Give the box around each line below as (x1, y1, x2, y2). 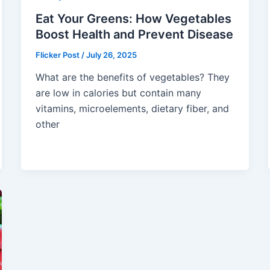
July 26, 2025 (86, 49, 137, 60)
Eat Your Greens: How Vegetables (35, 11, 231, 26)
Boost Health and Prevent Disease (35, 27, 233, 42)
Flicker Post (35, 49, 81, 60)
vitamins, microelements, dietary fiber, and (35, 102, 229, 115)
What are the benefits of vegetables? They (35, 71, 230, 84)
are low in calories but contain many (35, 87, 201, 99)
